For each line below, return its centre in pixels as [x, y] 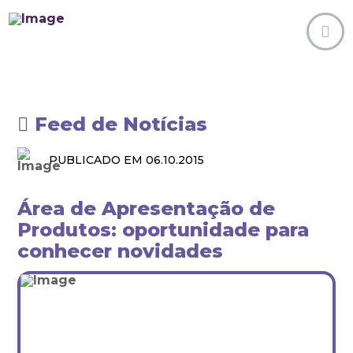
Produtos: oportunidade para [163, 230]
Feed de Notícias [121, 124]
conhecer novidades [121, 251]
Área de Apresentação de [147, 208]
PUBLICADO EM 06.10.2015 [127, 160]
